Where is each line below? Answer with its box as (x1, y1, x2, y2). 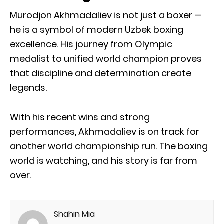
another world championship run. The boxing (10, 139, 208, 152)
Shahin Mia (54, 208, 95, 220)
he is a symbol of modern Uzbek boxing (10, 23, 183, 36)
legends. (10, 81, 47, 94)
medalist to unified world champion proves (10, 52, 202, 65)
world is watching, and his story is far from (10, 154, 197, 167)
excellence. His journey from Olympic (10, 37, 172, 50)
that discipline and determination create (10, 66, 191, 79)
